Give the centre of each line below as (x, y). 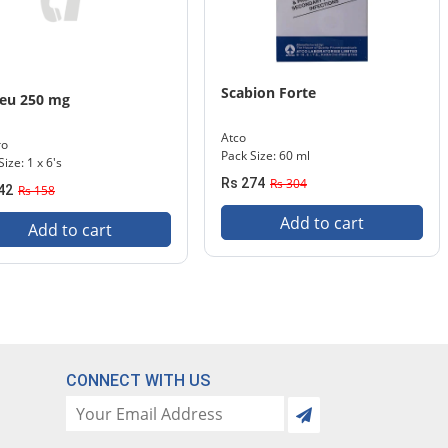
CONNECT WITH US (137, 380)
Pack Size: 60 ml (265, 155)
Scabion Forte (268, 92)
